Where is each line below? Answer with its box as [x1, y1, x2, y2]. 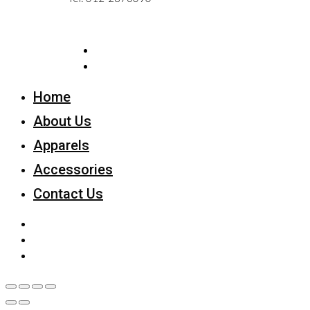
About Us [33, 112, 91, 129]
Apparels [33, 136, 89, 154]
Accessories [33, 161, 113, 178]
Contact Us [33, 185, 103, 202]
